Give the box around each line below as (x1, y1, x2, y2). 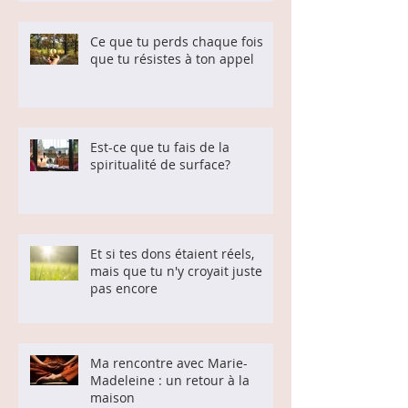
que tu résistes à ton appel (90, 50, 254, 68)
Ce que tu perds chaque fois (90, 33, 263, 51)
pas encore (90, 280, 158, 298)
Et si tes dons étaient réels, (90, 245, 254, 263)
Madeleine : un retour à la (90, 372, 250, 390)
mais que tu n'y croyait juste (90, 262, 262, 280)
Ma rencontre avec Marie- (90, 354, 248, 372)
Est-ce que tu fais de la (90, 138, 229, 157)
